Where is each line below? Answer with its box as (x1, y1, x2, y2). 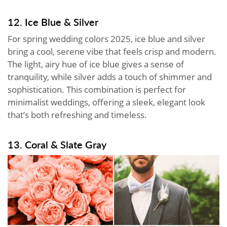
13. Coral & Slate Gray (8, 137, 106, 152)
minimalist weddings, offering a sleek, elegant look (8, 96, 205, 108)
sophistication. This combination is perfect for (8, 83, 186, 95)
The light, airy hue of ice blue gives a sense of (8, 58, 184, 70)
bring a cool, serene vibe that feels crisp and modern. (8, 45, 216, 57)
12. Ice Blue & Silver (8, 14, 98, 29)
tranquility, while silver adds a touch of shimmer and (8, 70, 212, 83)
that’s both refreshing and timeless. (8, 108, 147, 121)
